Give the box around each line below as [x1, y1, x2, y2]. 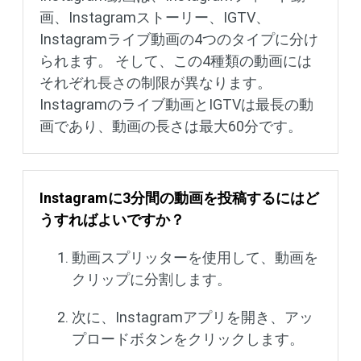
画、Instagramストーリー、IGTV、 [39, 8, 270, 26]
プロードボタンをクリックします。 [72, 330, 304, 347]
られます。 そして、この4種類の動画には [39, 52, 312, 69]
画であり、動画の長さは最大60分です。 [39, 117, 302, 135]
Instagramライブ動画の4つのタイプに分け [39, 30, 318, 48]
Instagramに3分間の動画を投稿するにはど [39, 189, 319, 206]
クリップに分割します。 [72, 270, 231, 288]
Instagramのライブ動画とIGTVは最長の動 [39, 95, 313, 113]
